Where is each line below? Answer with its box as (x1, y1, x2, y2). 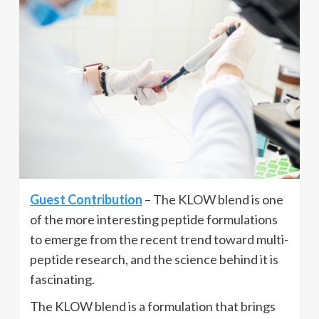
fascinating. (30, 271, 95, 287)
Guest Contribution (30, 191, 142, 207)
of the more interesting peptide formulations (30, 211, 278, 227)
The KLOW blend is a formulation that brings (30, 298, 276, 314)
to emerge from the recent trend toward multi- (30, 231, 288, 247)
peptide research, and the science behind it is (30, 251, 278, 267)
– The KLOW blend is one (142, 191, 283, 207)
